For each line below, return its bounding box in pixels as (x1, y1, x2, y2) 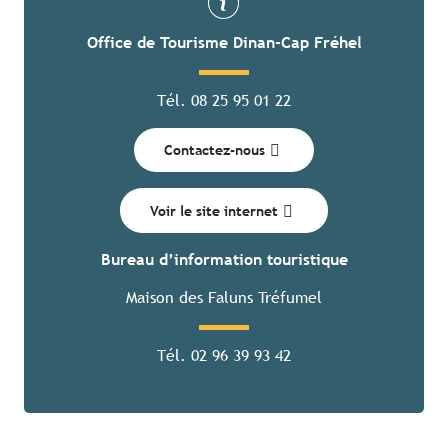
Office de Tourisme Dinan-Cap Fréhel (86, 32, 362, 52)
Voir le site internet (150, 201, 278, 219)
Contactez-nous (163, 141, 265, 159)
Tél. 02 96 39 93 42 (157, 346, 291, 366)
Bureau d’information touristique (100, 250, 348, 270)
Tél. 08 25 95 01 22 (157, 90, 291, 110)
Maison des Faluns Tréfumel (126, 288, 322, 308)
